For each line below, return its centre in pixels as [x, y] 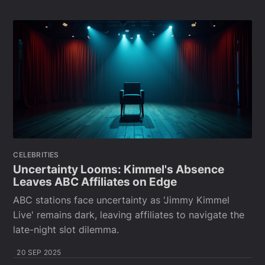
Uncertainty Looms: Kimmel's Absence [119, 170]
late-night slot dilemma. [66, 230]
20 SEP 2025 [39, 252]
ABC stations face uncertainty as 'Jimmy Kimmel [122, 200]
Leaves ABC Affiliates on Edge [95, 182]
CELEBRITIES [36, 155]
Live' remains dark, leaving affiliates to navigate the [129, 215]
